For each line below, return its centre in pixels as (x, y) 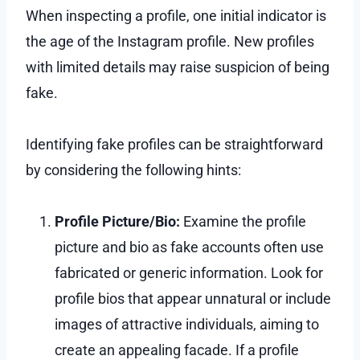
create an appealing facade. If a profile (177, 350)
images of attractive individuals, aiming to (187, 324)
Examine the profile (243, 221)
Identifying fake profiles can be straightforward (174, 144)
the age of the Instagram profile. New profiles (170, 41)
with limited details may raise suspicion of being (178, 67)
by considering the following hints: (133, 170)
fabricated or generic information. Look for (189, 272)
